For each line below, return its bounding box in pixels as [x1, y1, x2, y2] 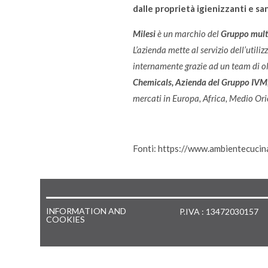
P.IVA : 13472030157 [179, 206, 258, 217]
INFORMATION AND [46, 205, 127, 216]
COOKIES [46, 214, 86, 224]
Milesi [133, 28, 156, 39]
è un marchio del [156, 28, 221, 39]
